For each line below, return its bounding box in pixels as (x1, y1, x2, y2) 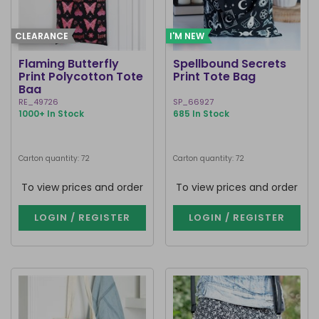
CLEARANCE (15, 30, 68, 42)
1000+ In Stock (19, 108, 84, 120)
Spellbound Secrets (173, 56, 286, 72)
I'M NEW (169, 30, 204, 42)
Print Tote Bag (173, 68, 256, 85)
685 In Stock (173, 108, 229, 120)
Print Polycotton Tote (19, 68, 143, 85)
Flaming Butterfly (19, 56, 119, 72)
